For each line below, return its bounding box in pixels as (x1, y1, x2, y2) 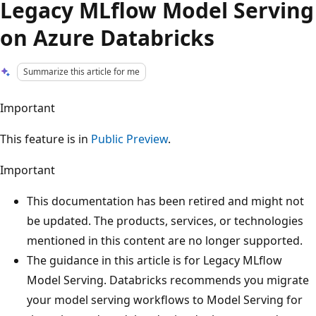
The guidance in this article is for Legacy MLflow (27, 252, 282, 268)
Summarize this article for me (23, 66, 140, 78)
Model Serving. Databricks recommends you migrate (27, 272, 309, 288)
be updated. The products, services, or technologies (27, 212, 303, 229)
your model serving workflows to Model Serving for (27, 291, 303, 308)
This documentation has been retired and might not (27, 193, 304, 209)
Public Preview (91, 130, 168, 147)
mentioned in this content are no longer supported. (27, 232, 303, 248)
